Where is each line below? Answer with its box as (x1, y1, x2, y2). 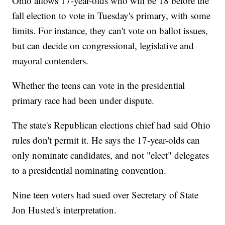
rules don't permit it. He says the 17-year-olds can (12, 134, 200, 147)
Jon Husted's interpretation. (12, 203, 117, 216)
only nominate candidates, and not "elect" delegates (12, 149, 209, 162)
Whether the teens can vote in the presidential (12, 79, 185, 92)
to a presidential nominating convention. (12, 164, 167, 177)
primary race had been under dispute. (12, 94, 155, 107)
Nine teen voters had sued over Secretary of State (12, 188, 199, 201)
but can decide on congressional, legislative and (12, 39, 194, 52)
